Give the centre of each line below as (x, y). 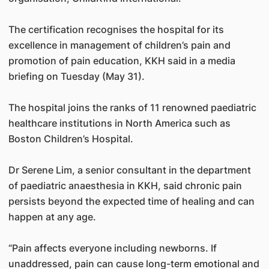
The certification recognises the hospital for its (116, 29)
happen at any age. (52, 217)
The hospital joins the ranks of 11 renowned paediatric (132, 107)
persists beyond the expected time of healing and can (131, 201)
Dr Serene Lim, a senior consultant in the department (129, 170)
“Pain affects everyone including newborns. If (112, 248)
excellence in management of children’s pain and (119, 45)
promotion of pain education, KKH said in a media (122, 61)
